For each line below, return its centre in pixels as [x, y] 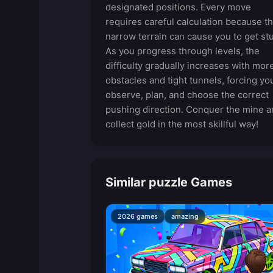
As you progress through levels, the [182, 51]
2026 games [137, 216]
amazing [185, 216]
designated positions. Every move [178, 7]
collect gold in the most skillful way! [182, 124]
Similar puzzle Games [168, 182]
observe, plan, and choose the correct [187, 95]
